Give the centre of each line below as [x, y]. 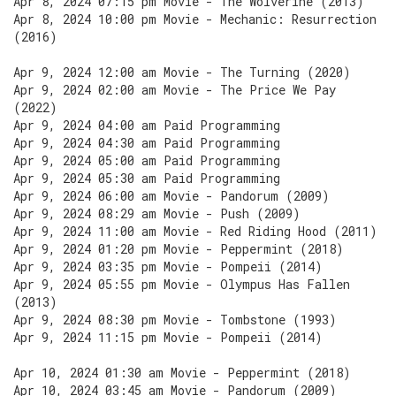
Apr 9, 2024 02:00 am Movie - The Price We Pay [175, 90]
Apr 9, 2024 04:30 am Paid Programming [147, 143]
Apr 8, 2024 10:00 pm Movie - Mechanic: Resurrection [195, 19]
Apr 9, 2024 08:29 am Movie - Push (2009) [157, 213]
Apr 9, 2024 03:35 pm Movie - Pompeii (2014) [168, 267]
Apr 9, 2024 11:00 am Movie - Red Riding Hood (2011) [195, 231]
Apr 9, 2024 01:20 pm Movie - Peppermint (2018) [179, 249]
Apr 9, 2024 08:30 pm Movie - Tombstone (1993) [175, 320]
